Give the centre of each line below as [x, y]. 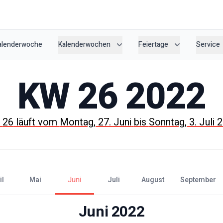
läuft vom [35, 122]
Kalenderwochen [84, 44]
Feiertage [153, 44]
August [155, 180]
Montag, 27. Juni [95, 122]
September [200, 180]
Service [208, 44]
